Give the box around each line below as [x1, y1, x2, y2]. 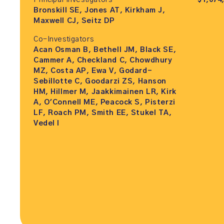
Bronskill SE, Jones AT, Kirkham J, [33, 7, 165, 14]
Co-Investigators [33, 36, 94, 43]
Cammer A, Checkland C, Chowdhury [33, 57, 172, 64]
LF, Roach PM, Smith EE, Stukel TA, [33, 109, 172, 117]
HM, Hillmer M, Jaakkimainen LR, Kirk [33, 88, 176, 96]
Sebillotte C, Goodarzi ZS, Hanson [33, 78, 167, 85]
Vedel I [33, 120, 60, 127]
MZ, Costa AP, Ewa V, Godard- [33, 67, 152, 75]
